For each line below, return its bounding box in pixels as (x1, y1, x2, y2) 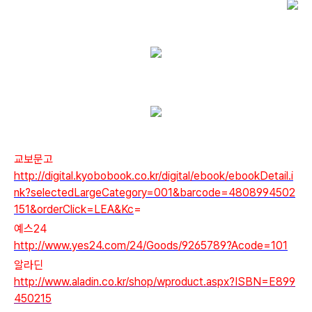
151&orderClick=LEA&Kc (14, 202, 134, 216)
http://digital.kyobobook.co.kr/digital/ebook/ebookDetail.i (14, 169, 293, 182)
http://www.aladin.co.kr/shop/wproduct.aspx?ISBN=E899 (14, 274, 295, 288)
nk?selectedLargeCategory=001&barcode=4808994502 (14, 185, 295, 199)
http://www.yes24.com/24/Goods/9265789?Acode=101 (14, 238, 288, 252)
